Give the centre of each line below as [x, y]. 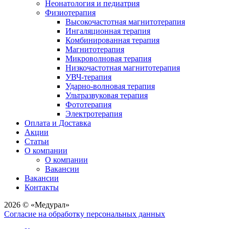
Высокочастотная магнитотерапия [125, 22]
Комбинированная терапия [112, 40]
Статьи [37, 142]
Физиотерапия [70, 13]
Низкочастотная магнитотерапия [123, 68]
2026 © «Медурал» [37, 205]
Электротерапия [94, 114]
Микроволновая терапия [108, 59]
